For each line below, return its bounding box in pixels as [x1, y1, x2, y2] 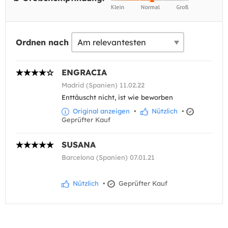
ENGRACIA [62, 67, 107, 78]
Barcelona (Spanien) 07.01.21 [62, 153, 155, 162]
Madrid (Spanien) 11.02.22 [62, 81, 145, 90]
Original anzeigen [71, 107, 130, 116]
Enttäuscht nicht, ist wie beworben [62, 93, 173, 102]
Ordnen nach [16, 37, 69, 48]
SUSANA [62, 139, 96, 150]
